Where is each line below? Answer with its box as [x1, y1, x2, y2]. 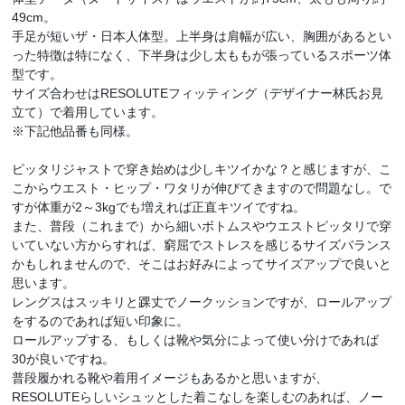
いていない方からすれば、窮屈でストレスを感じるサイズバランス [12, 237, 392, 252]
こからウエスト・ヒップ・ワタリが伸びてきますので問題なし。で [12, 180, 392, 195]
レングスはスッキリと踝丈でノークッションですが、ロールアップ [12, 294, 392, 309]
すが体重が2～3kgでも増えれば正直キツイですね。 [12, 199, 306, 214]
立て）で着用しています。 [12, 104, 165, 119]
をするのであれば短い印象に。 [12, 313, 190, 328]
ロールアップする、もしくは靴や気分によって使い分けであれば [12, 332, 380, 347]
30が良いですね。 [12, 351, 116, 366]
